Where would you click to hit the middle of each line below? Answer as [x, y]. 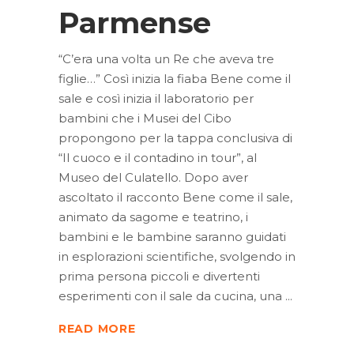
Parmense [135, 22]
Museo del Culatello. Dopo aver [153, 177]
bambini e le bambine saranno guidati [172, 236]
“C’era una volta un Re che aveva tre [166, 58]
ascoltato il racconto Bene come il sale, [175, 197]
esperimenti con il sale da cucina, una [172, 296]
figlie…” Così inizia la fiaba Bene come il [175, 78]
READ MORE [97, 329]
